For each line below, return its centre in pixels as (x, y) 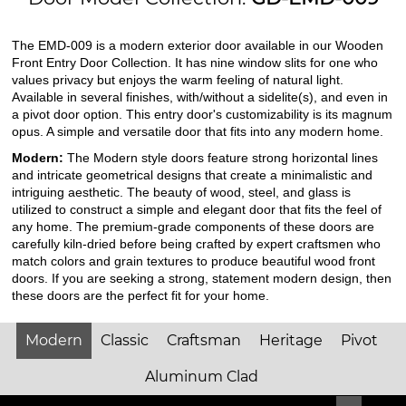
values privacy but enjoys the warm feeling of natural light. (178, 79)
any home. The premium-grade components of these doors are (193, 226)
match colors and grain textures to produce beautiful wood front (194, 261)
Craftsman (203, 340)
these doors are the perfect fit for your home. (141, 295)
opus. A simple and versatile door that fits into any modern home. (198, 131)
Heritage (290, 340)
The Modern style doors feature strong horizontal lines (223, 157)
